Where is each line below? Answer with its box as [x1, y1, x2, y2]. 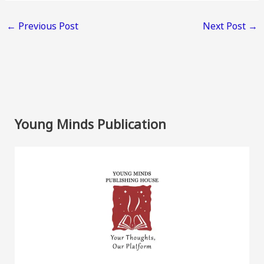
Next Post [203, 19, 249, 32]
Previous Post [15, 19, 78, 32]
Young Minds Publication [14, 114, 166, 133]
